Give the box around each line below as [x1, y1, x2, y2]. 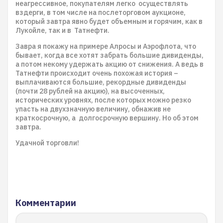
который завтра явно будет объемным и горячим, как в [15, 17, 203, 26]
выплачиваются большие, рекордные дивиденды [15, 78, 186, 87]
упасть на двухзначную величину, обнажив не [15, 105, 171, 113]
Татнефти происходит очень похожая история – [15, 69, 178, 78]
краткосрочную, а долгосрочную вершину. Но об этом [15, 113, 199, 122]
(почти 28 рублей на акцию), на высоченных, [15, 87, 165, 96]
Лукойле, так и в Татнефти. [15, 26, 111, 35]
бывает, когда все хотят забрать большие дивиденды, [15, 51, 204, 60]
